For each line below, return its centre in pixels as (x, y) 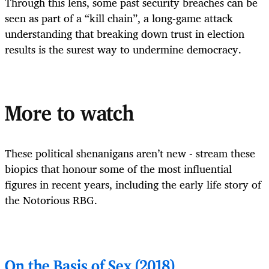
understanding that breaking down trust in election (125, 34)
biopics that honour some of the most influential (118, 169)
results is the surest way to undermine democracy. (125, 50)
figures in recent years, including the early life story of (133, 185)
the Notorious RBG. (53, 200)
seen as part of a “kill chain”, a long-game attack (119, 18)
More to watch (75, 115)
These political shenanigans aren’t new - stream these (130, 153)
